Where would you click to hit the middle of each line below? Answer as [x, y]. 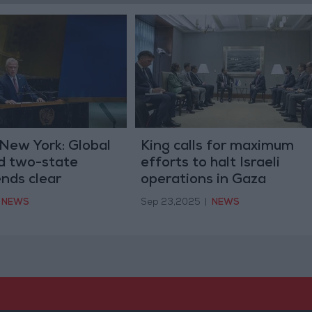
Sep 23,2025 [170, 203]
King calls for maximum [217, 147]
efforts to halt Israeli [210, 163]
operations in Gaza [203, 180]
